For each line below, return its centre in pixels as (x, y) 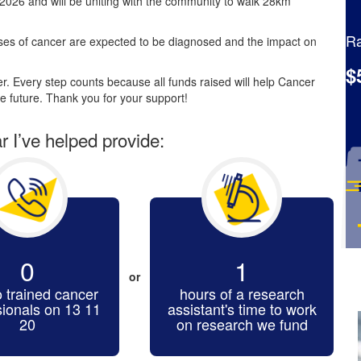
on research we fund (242, 324)
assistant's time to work (242, 308)
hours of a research (242, 293)
